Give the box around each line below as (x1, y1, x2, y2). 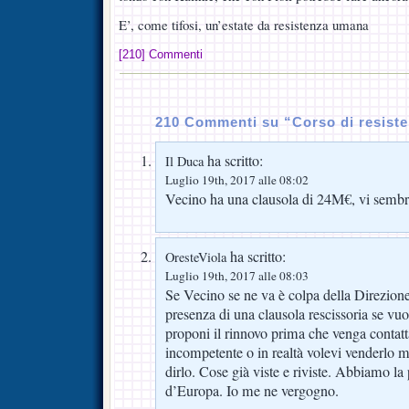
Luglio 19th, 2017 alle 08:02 (165, 171, 309, 188)
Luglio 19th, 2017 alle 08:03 (165, 267, 309, 284)
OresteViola (165, 247, 226, 266)
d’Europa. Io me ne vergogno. (165, 380, 339, 401)
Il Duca (165, 152, 204, 170)
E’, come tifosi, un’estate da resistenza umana (119, 16, 369, 34)
